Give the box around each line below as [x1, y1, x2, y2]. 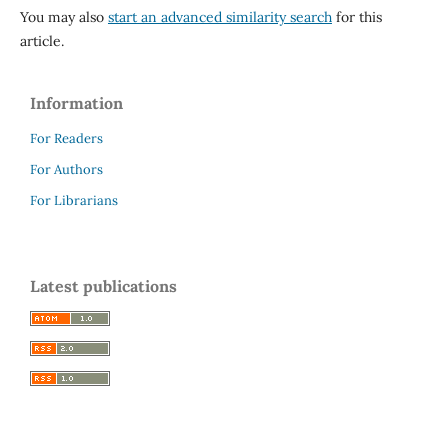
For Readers [30, 129, 103, 147]
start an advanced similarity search [107, 7, 332, 26]
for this [331, 7, 382, 26]
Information [30, 92, 123, 113]
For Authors [30, 160, 103, 178]
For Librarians [30, 191, 118, 209]
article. [19, 31, 64, 50]
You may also [19, 7, 108, 26]
